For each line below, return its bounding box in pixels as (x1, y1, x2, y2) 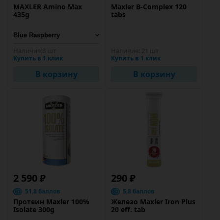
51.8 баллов (25, 187, 60, 195)
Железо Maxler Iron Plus (111, 197, 195, 206)
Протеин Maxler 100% (13, 197, 89, 206)
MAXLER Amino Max (13, 2, 82, 11)
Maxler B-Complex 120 (111, 2, 187, 11)
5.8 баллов (123, 187, 155, 195)
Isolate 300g (13, 205, 55, 214)
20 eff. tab (111, 205, 145, 214)
